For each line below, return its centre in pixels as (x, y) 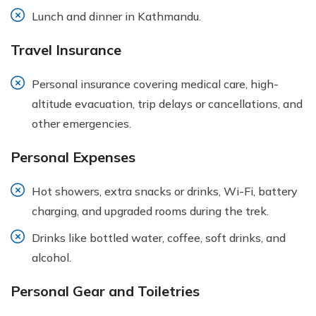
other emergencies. (81, 123)
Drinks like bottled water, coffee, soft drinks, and (159, 237)
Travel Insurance (66, 49)
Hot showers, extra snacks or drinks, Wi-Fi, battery (165, 191)
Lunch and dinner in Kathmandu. (116, 16)
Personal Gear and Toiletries (105, 291)
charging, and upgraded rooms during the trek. (150, 211)
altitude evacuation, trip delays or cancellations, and (167, 103)
